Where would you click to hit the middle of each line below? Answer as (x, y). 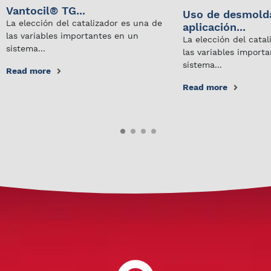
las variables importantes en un (72, 36)
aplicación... (214, 27)
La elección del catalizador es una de (84, 23)
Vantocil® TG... (46, 11)
